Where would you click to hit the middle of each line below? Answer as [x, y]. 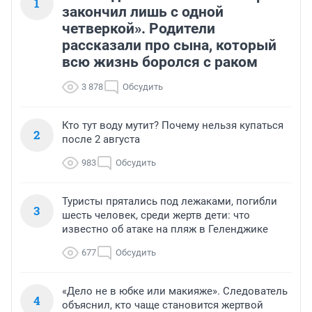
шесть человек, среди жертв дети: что [156, 216]
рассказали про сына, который [169, 46]
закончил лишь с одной [143, 12]
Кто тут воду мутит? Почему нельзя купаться [173, 126]
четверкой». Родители [139, 29]
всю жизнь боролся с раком [160, 62]
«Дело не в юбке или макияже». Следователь [175, 291]
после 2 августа [101, 140]
